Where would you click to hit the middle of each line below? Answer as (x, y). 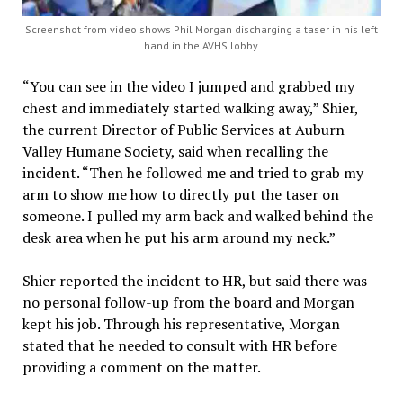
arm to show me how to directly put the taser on (180, 195)
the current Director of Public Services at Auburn (183, 130)
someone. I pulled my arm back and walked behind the (197, 216)
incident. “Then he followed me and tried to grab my (193, 173)
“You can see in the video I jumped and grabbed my (188, 87)
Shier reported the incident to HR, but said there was (194, 281)
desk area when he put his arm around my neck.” (179, 238)
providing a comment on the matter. (141, 367)
